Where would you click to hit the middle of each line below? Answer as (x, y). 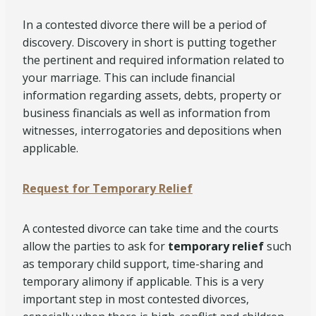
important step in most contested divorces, (136, 299)
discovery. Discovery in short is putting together (150, 42)
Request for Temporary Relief (108, 188)
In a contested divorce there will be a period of (145, 25)
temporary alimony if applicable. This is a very (143, 281)
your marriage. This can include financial (129, 78)
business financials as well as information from (146, 113)
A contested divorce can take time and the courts (151, 229)
